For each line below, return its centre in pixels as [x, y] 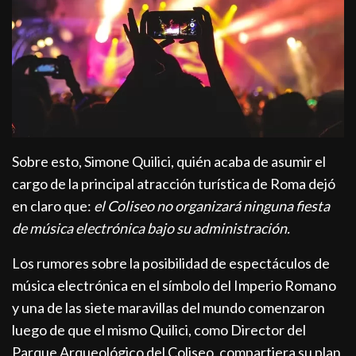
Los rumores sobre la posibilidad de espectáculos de [171, 263]
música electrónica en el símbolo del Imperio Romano [174, 285]
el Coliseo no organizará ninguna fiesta [212, 205]
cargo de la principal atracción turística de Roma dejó [174, 183]
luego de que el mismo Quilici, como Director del [159, 329]
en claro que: [53, 205]
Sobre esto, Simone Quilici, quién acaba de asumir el [169, 161]
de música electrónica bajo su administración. [151, 228]
